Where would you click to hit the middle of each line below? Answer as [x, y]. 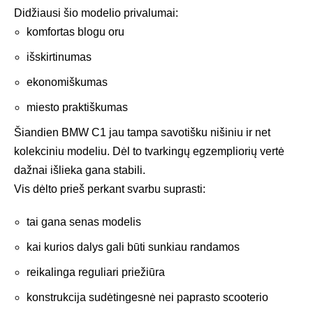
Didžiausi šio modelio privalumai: [96, 13]
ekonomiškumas [67, 82]
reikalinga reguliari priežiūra [96, 272]
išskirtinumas [59, 57]
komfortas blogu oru [75, 31]
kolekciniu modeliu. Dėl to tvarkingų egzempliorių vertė [149, 151]
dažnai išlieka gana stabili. [80, 170]
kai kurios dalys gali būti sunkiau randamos [133, 247]
